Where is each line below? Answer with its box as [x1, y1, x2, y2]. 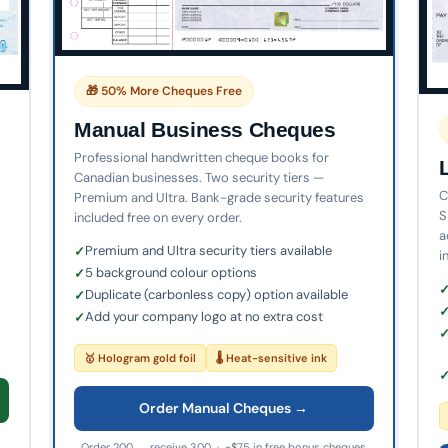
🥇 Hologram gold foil [84, 351, 197, 366]
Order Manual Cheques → [139, 399, 309, 418]
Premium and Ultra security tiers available [85, 242, 333, 260]
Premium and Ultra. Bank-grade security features [74, 189, 365, 207]
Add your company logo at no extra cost [85, 308, 324, 326]
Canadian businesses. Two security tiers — [74, 169, 325, 187]
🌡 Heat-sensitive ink [216, 351, 328, 366]
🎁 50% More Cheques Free [86, 83, 243, 100]
